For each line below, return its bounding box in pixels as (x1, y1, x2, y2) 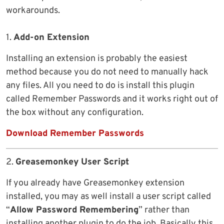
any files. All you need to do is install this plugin (6, 80, 194, 92)
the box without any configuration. (6, 107, 143, 119)
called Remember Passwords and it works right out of (6, 93, 218, 105)
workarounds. (6, 5, 60, 17)
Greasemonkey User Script (15, 156, 129, 168)
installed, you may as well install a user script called (6, 191, 211, 203)
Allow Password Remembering (10, 204, 138, 216)
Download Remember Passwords (6, 128, 144, 140)
